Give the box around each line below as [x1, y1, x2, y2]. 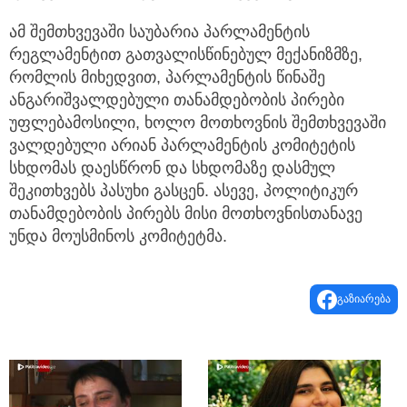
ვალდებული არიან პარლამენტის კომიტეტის [9, 136, 355, 155]
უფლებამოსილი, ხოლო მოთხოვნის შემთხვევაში [9, 114, 386, 133]
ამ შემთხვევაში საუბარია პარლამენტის [9, 23, 310, 42]
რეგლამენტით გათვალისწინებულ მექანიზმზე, [9, 45, 362, 65]
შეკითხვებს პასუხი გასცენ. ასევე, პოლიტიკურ [9, 182, 358, 201]
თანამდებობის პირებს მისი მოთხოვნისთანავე [9, 204, 362, 223]
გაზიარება [337, 293, 391, 306]
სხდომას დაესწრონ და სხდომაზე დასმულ [9, 159, 335, 178]
